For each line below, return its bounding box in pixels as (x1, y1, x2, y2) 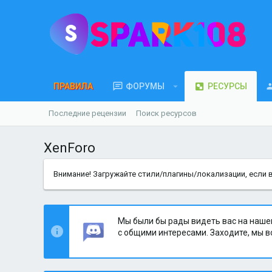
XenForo (44, 140, 95, 155)
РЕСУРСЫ (207, 81, 247, 91)
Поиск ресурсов (136, 109, 197, 118)
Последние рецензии (49, 109, 126, 118)
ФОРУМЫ (126, 81, 165, 91)
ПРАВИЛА (53, 81, 93, 91)
